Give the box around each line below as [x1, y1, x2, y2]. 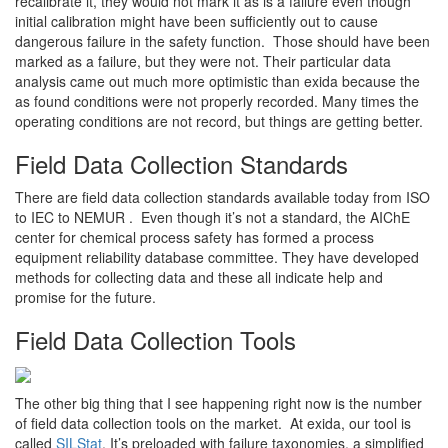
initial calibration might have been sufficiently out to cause [15, 10, 378, 31]
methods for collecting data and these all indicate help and [15, 266, 383, 287]
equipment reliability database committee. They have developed [15, 246, 419, 267]
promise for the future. [15, 286, 156, 307]
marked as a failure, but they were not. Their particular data [15, 50, 391, 71]
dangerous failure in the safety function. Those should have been [15, 30, 430, 51]
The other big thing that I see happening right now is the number [15, 393, 422, 414]
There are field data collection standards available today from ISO [15, 186, 430, 207]
